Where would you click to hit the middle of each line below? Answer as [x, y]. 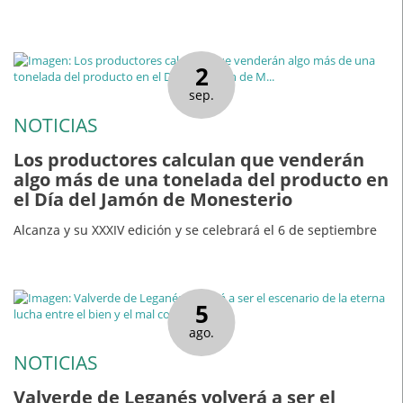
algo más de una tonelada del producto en [201, 179]
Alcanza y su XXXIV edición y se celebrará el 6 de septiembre [195, 230]
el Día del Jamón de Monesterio [153, 199]
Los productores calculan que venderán [189, 159]
